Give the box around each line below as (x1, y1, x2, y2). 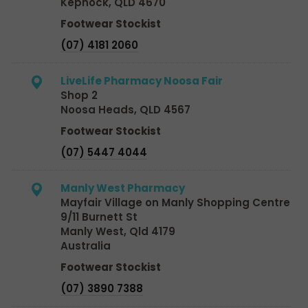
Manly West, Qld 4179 (60, 223, 175, 239)
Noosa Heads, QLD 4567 (60, 102, 190, 117)
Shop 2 (60, 87, 98, 102)
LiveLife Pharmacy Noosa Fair (60, 73, 223, 88)
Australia (60, 238, 111, 253)
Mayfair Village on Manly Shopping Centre (60, 195, 290, 210)
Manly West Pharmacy (60, 180, 185, 195)
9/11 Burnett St (60, 209, 137, 224)
